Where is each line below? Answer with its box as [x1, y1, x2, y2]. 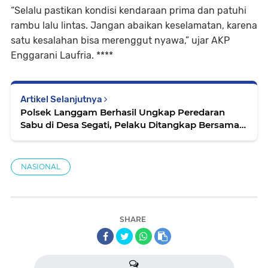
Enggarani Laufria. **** [11, 50, 113, 61]
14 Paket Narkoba [20, 132, 101, 143]
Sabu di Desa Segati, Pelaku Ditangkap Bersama [20, 119, 239, 130]
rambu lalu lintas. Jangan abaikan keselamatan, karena [11, 20, 257, 31]
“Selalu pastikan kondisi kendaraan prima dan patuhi [11, 5, 246, 16]
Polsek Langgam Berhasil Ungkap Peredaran [20, 106, 225, 118]
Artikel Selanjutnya [20, 94, 104, 105]
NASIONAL [21, 162, 60, 171]
